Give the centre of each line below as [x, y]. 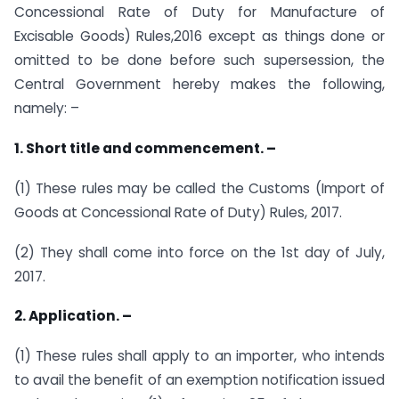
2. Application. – [73, 316]
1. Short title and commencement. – [145, 148]
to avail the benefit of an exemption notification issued [199, 380]
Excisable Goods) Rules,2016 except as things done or [199, 37]
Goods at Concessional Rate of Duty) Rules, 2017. [178, 212]
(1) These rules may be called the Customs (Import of [199, 188]
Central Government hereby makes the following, [199, 85]
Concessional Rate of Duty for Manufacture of [199, 12]
